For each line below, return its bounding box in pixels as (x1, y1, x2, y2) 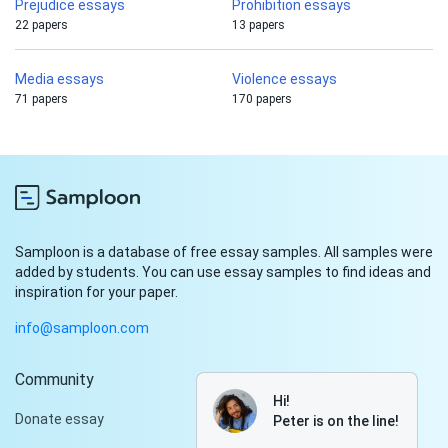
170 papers (232, 92, 292, 107)
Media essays (15, 71, 104, 88)
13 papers (232, 18, 285, 33)
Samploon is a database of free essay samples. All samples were (15, 244, 433, 261)
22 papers (15, 18, 68, 33)
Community (15, 370, 94, 390)
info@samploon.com (15, 320, 149, 337)
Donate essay (15, 411, 104, 428)
